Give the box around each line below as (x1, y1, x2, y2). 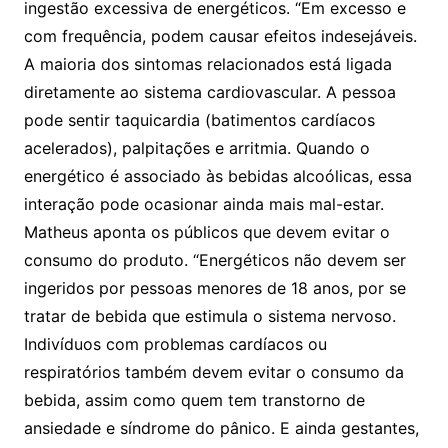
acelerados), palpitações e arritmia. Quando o (23, 137, 370, 158)
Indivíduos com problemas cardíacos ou (23, 333, 327, 354)
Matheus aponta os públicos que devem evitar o (23, 221, 390, 242)
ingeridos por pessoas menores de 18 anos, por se (23, 277, 406, 298)
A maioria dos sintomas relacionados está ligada (23, 53, 392, 74)
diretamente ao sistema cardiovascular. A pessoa (23, 81, 396, 102)
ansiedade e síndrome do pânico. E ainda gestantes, (23, 417, 419, 438)
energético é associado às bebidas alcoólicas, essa (23, 165, 412, 186)
